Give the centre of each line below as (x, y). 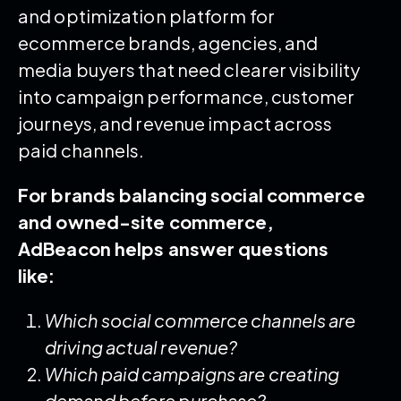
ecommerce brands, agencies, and (168, 43)
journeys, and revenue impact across (175, 124)
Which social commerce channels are (200, 320)
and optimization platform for (146, 16)
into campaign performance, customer (187, 97)
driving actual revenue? (141, 347)
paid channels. (81, 150)
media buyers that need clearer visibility (189, 70)
